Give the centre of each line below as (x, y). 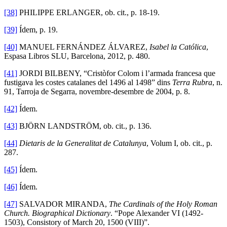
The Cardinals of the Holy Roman (163, 204)
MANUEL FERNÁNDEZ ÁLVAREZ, (83, 47)
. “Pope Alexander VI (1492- (157, 213)
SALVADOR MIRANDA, (63, 204)
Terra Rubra (192, 82)
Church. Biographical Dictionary (57, 213)
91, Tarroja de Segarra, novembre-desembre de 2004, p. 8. (97, 91)
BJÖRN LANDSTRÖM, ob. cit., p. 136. (84, 126)
